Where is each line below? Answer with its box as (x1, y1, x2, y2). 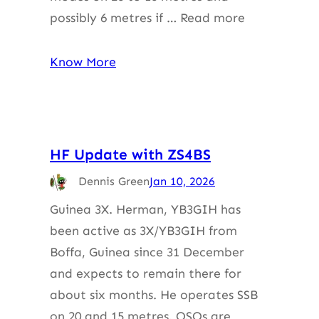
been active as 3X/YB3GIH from (50, 222, 237, 239)
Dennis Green (78, 174, 150, 188)
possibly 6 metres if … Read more (50, 9, 245, 26)
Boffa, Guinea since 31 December (50, 244, 244, 260)
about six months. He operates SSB (50, 286, 258, 303)
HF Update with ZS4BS (50, 145, 211, 163)
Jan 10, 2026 (150, 174, 215, 188)
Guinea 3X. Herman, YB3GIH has (50, 201, 241, 217)
